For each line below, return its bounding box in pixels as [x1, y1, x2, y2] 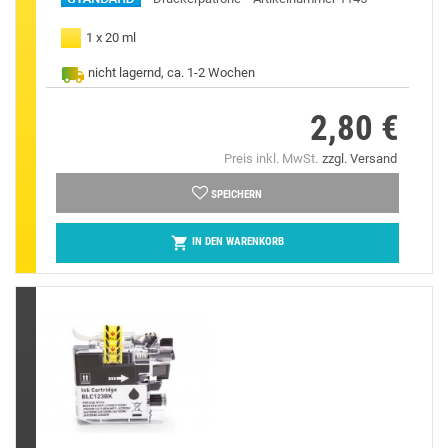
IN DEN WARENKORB [191, 235, 284, 249]
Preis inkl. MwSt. [223, 150, 318, 166]
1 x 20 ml [86, 29, 136, 45]
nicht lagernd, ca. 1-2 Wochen [88, 64, 255, 80]
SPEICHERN [211, 187, 263, 201]
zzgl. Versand [321, 150, 397, 166]
